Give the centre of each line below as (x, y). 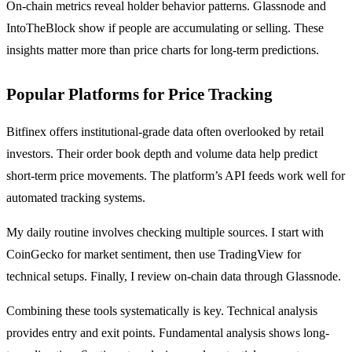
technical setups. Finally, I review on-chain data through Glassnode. (174, 276)
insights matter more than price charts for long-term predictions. (163, 49)
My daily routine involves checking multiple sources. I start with (165, 232)
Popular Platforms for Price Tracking (139, 93)
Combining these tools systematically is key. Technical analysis (162, 310)
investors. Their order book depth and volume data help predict (162, 153)
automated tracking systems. (76, 197)
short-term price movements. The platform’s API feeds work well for (176, 175)
